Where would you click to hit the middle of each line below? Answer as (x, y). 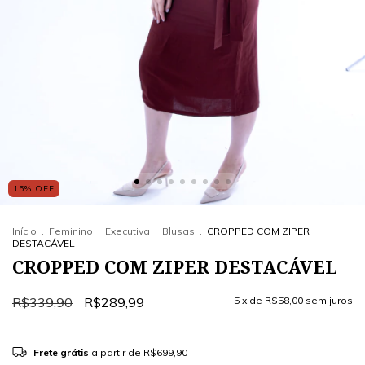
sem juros (329, 300)
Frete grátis (61, 352)
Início (24, 231)
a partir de (117, 352)
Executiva (128, 231)
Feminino (71, 231)
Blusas (178, 231)
